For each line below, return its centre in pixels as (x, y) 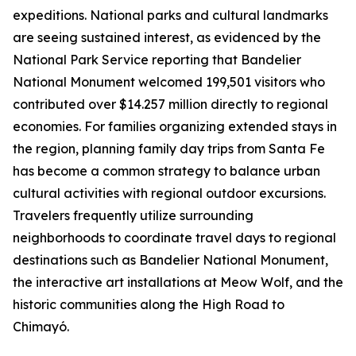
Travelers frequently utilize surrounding (133, 215)
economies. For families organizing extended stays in (175, 126)
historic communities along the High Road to (149, 304)
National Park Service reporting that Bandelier (157, 60)
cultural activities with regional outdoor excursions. (169, 193)
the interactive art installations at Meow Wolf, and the (178, 282)
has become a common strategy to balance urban (166, 171)
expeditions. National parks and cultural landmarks (170, 15)
